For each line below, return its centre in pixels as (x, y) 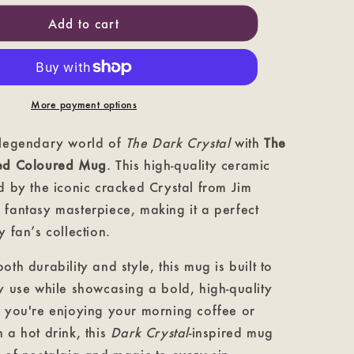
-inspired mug (231, 332)
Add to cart (84, 23)
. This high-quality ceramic (188, 165)
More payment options (84, 105)
